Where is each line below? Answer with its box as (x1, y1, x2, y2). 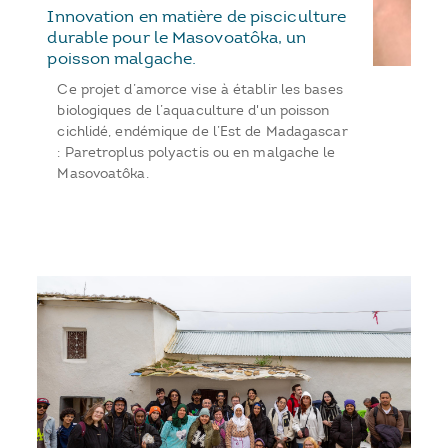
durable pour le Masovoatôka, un (47, 26, 307, 47)
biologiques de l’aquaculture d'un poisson (57, 101, 330, 119)
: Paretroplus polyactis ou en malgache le (57, 143, 336, 161)
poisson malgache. (47, 47, 197, 68)
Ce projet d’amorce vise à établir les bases (57, 80, 343, 98)
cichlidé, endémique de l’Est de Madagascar (57, 122, 348, 140)
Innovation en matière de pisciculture (47, 5, 347, 26)
